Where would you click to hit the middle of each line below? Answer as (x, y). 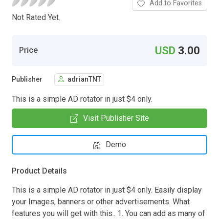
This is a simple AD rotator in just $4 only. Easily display (107, 190)
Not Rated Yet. (36, 17)
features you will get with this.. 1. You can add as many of (109, 213)
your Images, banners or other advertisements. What (101, 201)
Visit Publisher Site (116, 118)
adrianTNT (84, 80)
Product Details (39, 171)
